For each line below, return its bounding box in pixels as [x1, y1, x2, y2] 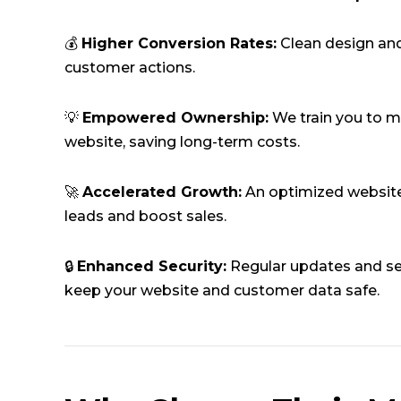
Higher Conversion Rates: [81, 35, 277, 53]
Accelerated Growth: [82, 183, 242, 200]
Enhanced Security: [77, 257, 226, 275]
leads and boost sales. [64, 207, 226, 225]
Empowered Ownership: [82, 109, 269, 127]
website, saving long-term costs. [64, 133, 300, 151]
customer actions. [64, 59, 195, 77]
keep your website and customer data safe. [64, 281, 380, 299]
